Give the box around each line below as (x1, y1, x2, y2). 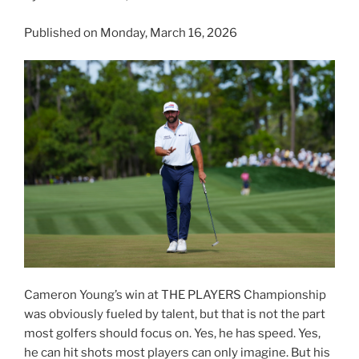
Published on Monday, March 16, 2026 (24, 25, 237, 40)
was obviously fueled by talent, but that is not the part (24, 307, 325, 322)
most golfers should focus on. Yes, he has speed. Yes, (24, 326, 321, 341)
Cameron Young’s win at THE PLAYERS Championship (24, 288, 326, 303)
